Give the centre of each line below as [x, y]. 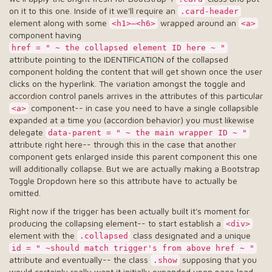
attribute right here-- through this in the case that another [123, 144]
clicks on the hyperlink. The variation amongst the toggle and [127, 83]
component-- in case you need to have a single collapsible [144, 108]
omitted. [25, 193]
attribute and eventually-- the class [80, 260]
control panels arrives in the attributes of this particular [155, 96]
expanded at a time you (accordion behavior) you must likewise [132, 120]
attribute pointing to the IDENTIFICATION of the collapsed [119, 59]
